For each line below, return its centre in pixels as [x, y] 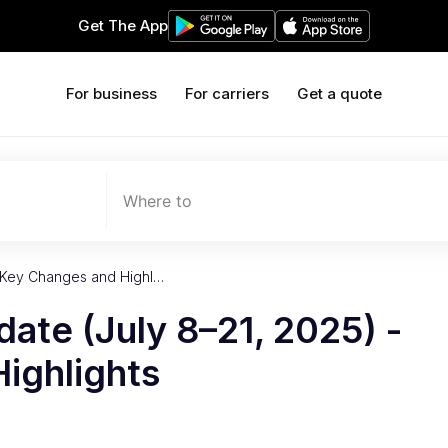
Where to [157, 201]
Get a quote [339, 93]
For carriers [227, 93]
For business [111, 93]
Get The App [123, 25]
